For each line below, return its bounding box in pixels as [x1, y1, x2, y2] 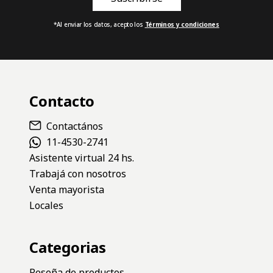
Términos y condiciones [144, 19, 219, 29]
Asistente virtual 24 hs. [29, 151, 134, 165]
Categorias [29, 236, 106, 257]
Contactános [46, 119, 103, 133]
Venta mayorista [29, 182, 104, 196]
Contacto [29, 90, 95, 111]
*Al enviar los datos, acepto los [54, 19, 143, 29]
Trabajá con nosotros [29, 166, 126, 180]
